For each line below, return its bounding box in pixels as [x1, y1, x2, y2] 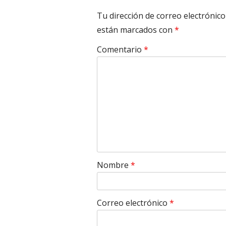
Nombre [97, 159, 131, 171]
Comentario [97, 44, 144, 55]
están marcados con [97, 24, 175, 36]
